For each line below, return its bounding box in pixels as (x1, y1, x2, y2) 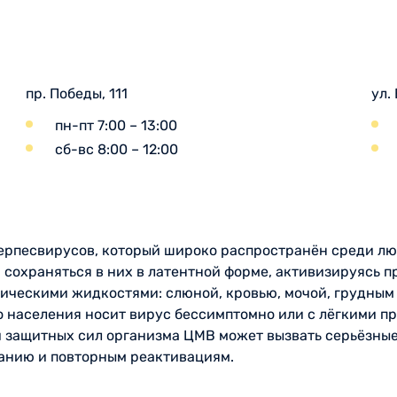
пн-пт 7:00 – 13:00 (55, 116, 177, 134)
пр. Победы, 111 (26, 84, 128, 102)
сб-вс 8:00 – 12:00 (55, 140, 178, 158)
